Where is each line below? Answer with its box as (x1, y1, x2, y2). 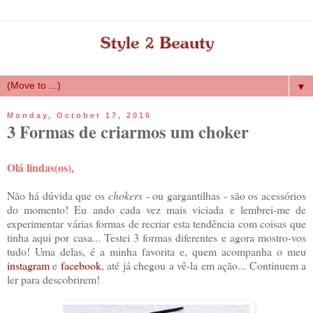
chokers (108, 187, 143, 203)
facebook (60, 257, 101, 272)
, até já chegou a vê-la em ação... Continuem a (101, 257, 307, 272)
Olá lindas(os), (7, 159, 74, 175)
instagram (7, 257, 50, 272)
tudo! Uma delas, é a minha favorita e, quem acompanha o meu (7, 243, 306, 259)
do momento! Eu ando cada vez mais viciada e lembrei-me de (7, 201, 306, 217)
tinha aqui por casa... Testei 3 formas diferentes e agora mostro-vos (7, 229, 306, 245)
